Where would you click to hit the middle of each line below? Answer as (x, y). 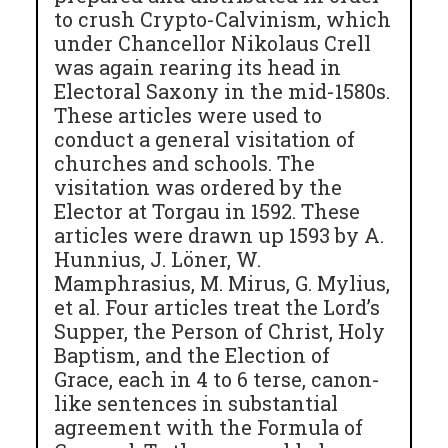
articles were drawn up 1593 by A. (219, 235)
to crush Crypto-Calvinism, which (223, 19)
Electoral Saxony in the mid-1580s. (222, 91)
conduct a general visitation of (205, 139)
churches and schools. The (185, 163)
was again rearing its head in (198, 67)
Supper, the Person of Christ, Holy (220, 331)
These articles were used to (188, 115)
